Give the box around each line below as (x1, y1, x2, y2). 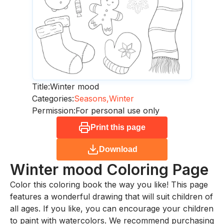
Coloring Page (106, 160, 208, 178)
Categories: (32, 93, 74, 103)
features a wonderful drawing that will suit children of (10, 191, 213, 201)
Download (98, 144, 137, 153)
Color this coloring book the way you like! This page (10, 179, 208, 189)
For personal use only (75, 105, 159, 115)
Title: (32, 81, 50, 91)
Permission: (32, 105, 75, 115)
